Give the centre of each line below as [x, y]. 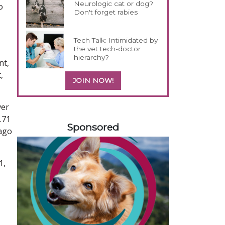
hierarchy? [92, 57]
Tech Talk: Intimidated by [116, 40]
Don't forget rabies [106, 12]
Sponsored [93, 127]
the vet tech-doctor [107, 48]
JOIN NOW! [93, 80]
